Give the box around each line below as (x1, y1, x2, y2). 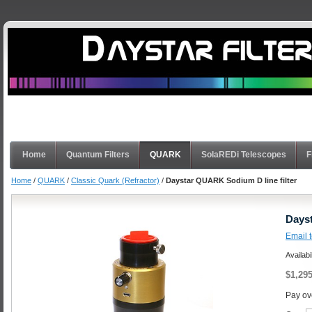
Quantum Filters (66, 150, 130, 159)
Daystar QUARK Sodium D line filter (166, 176, 297, 185)
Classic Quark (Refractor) (71, 176, 159, 185)
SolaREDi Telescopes (201, 150, 286, 159)
